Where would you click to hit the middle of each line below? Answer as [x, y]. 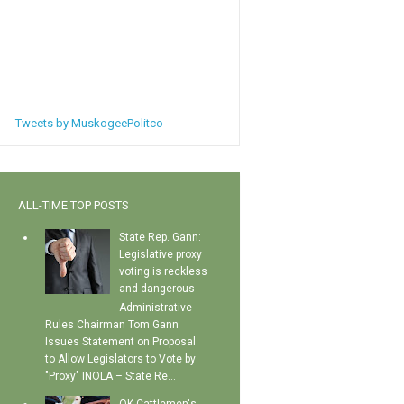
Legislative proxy [161, 255]
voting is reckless [164, 272]
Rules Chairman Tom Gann [112, 325]
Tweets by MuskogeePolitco [89, 124]
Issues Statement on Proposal [121, 342]
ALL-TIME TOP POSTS [74, 206]
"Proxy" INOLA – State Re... [111, 376]
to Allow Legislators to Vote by [121, 359]
